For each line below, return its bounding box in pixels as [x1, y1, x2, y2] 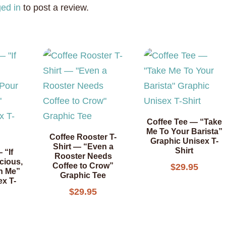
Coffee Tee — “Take [146, 117, 222, 126]
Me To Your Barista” [146, 127, 222, 136]
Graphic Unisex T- [150, 136, 218, 145]
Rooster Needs [54, 151, 112, 160]
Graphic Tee [60, 171, 106, 180]
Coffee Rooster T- [49, 132, 117, 141]
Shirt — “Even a [52, 142, 114, 151]
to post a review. [21, 2, 89, 13]
